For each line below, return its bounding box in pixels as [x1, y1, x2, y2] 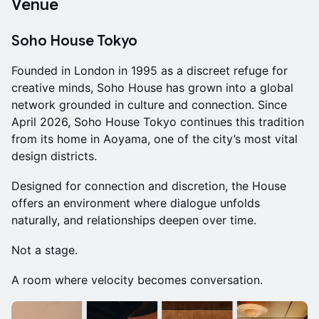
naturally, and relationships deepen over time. [11, 212, 256, 227]
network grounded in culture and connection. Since [11, 97, 287, 112]
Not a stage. [11, 242, 78, 257]
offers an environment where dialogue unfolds [11, 195, 260, 210]
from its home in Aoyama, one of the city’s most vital [11, 131, 298, 146]
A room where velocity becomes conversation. [11, 272, 263, 287]
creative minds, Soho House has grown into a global [11, 80, 293, 95]
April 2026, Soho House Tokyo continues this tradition [11, 114, 304, 129]
